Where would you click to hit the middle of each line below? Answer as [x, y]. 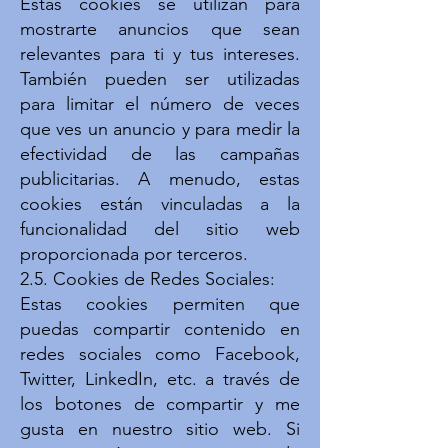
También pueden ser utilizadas [160, 79]
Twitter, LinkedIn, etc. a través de [160, 379]
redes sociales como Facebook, [160, 354]
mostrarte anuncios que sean [160, 29]
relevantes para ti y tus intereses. [160, 54]
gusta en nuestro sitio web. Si [160, 429]
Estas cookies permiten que [160, 304]
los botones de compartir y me [160, 404]
